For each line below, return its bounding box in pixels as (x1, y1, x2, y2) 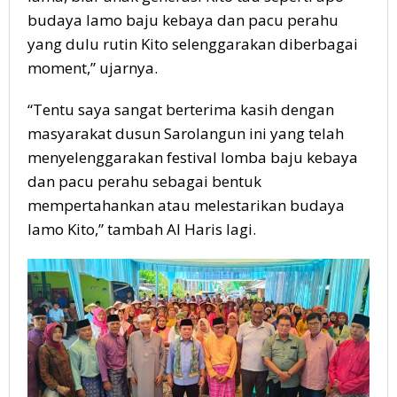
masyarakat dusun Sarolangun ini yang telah (27, 123, 344, 144)
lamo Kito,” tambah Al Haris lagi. (27, 219, 256, 240)
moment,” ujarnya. (27, 58, 158, 79)
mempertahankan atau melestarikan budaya (27, 195, 345, 216)
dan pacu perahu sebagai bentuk (27, 171, 261, 192)
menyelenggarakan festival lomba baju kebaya (27, 147, 358, 168)
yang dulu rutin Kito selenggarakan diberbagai (27, 34, 358, 55)
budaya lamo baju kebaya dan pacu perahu (27, 10, 339, 31)
